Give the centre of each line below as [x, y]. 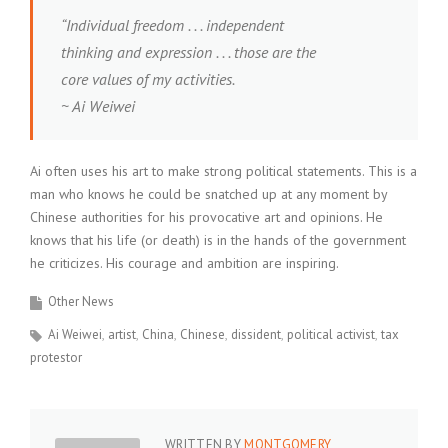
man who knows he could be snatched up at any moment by [208, 194]
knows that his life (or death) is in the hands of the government [218, 240]
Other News [81, 301]
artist [122, 334]
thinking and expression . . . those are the [188, 52]
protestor [56, 357]
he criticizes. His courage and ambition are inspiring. [184, 263]
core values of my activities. [148, 79]
